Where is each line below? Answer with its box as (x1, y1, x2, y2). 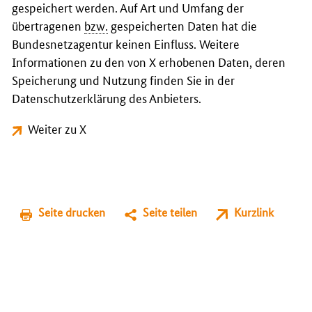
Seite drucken (38, 205, 106, 220)
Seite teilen (142, 205, 197, 220)
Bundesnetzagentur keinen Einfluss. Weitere (12, 35, 240, 52)
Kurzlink (233, 205, 274, 220)
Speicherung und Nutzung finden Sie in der (12, 71, 235, 88)
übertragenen (12, 17, 84, 33)
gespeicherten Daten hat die (108, 17, 257, 33)
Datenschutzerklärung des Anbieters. (12, 89, 201, 106)
